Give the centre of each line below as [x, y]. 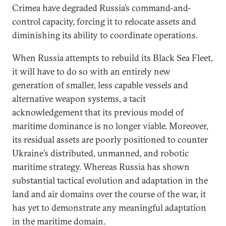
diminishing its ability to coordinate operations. [105, 35]
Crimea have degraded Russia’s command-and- [102, 8]
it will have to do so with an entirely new [91, 72]
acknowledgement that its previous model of [98, 112]
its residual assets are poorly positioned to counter [110, 140]
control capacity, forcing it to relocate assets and [104, 22]
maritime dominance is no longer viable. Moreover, [110, 126]
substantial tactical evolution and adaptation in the [110, 181]
